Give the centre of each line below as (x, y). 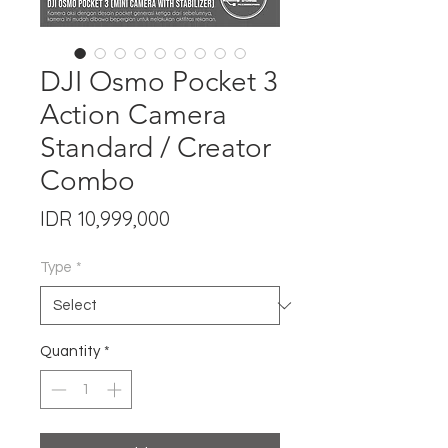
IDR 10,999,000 (105, 218)
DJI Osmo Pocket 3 (159, 81)
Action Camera (133, 114)
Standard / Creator (155, 147)
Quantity (70, 351)
